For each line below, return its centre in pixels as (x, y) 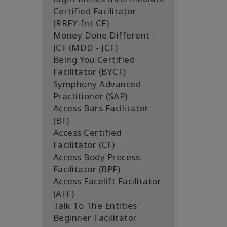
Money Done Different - (104, 35)
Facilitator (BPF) (86, 169)
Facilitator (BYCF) (89, 72)
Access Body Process (96, 157)
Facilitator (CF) (84, 145)
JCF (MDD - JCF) (85, 47)
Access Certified (87, 133)
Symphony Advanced (97, 84)
